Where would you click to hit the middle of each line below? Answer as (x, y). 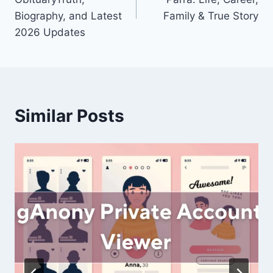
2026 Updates (50, 33)
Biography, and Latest (68, 16)
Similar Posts (69, 116)
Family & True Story (211, 16)
